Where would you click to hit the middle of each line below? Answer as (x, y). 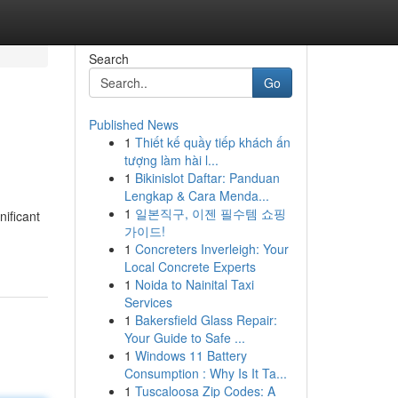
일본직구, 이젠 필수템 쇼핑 (210, 213)
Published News (133, 124)
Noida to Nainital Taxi (194, 284)
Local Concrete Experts (190, 267)
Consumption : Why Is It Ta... (205, 373)
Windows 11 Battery (191, 355)
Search (108, 59)
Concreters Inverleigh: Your (211, 249)
